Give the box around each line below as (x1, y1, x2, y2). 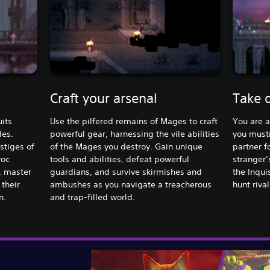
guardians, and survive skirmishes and (50, 166, 202, 177)
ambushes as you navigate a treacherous (50, 179, 212, 190)
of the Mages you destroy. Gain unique (50, 141, 203, 152)
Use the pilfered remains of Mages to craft (50, 116, 218, 127)
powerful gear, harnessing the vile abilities (50, 128, 220, 139)
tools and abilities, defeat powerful (50, 154, 190, 165)
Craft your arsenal (50, 90, 158, 106)
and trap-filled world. (50, 192, 136, 202)
